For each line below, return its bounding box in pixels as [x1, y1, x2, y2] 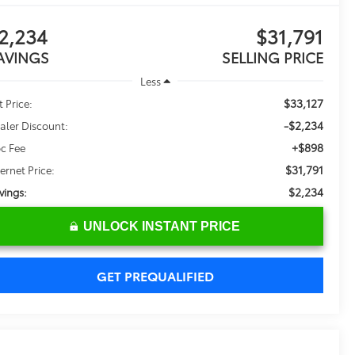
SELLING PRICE [221, 47, 323, 68]
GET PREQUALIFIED [96, 265, 214, 284]
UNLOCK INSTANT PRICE [83, 219, 240, 233]
